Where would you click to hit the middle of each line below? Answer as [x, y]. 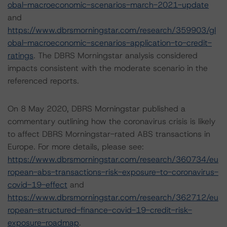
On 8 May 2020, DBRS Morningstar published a [97, 109]
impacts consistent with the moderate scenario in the [108, 68]
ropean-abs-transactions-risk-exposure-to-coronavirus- [113, 172]
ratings [21, 55]
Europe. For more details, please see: [76, 147]
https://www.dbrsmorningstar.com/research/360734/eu [113, 159]
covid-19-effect [37, 185]
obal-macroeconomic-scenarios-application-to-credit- [110, 43]
